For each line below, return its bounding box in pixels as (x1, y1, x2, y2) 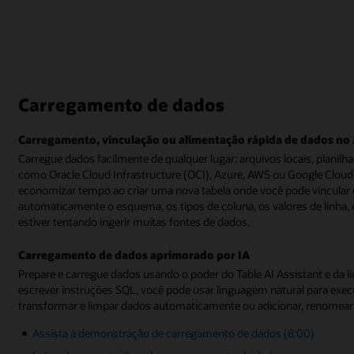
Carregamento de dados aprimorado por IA (18, 247, 250, 262)
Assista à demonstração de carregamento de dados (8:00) (32, 326, 315, 341)
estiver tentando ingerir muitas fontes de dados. (18, 213, 250, 229)
